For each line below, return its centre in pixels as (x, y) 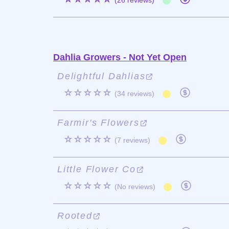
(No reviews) (135, 187)
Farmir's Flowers (98, 123)
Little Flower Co (97, 169)
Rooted (75, 216)
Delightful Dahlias (101, 76)
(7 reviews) (132, 140)
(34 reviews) (134, 94)
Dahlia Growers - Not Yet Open (120, 57)
